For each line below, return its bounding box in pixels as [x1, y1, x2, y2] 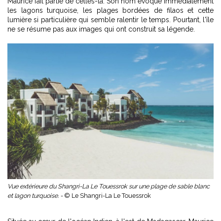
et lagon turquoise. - [7, 192, 64, 200]
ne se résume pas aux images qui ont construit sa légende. [7, 25, 195, 34]
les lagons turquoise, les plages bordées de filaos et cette [7, 6, 214, 15]
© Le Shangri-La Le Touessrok [64, 192, 151, 200]
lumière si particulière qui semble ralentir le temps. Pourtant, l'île [7, 16, 214, 24]
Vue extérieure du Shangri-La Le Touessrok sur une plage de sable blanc [7, 183, 210, 190]
